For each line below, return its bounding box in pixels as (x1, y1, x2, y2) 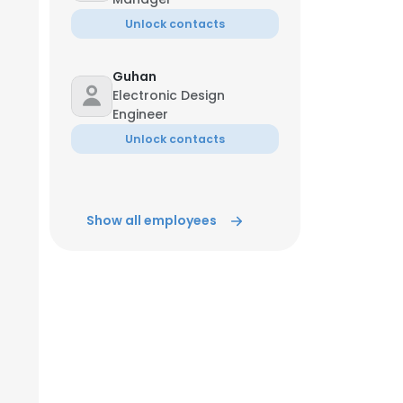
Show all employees (86, 211, 217, 229)
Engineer (112, 105, 168, 123)
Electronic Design (112, 86, 225, 104)
